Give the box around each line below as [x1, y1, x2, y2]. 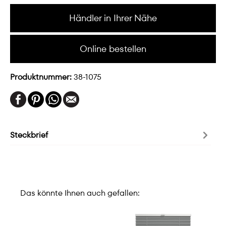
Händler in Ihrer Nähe [69, 12, 157, 24]
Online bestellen [80, 42, 146, 55]
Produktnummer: [10, 71, 74, 83]
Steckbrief [10, 129, 48, 141]
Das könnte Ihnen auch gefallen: [20, 187, 140, 199]
